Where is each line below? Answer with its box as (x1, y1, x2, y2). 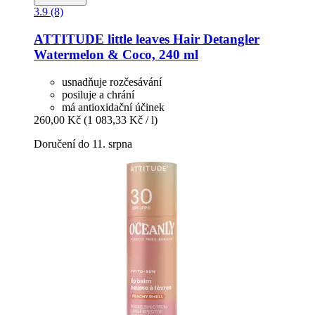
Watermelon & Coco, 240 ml (34, 46, 198, 62)
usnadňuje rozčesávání (62, 75, 162, 88)
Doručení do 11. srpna (34, 137, 132, 150)
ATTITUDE (34, 31, 104, 46)
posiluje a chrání (62, 88, 134, 101)
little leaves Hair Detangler (104, 31, 259, 46)
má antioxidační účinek (62, 101, 165, 113)
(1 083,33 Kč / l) (84, 113, 157, 126)
